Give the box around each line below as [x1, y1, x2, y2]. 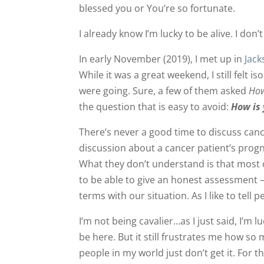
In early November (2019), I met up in [79, 52, 245, 65]
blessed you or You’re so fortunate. [79, 1, 236, 15]
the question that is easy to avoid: [79, 100, 232, 113]
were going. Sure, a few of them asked [79, 84, 249, 97]
